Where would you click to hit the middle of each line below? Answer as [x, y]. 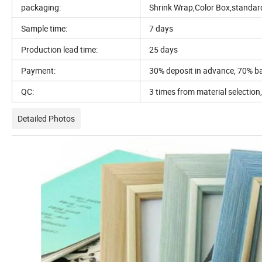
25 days [163, 50]
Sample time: [44, 29]
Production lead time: [59, 50]
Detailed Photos [46, 119]
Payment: [38, 71]
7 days [161, 29]
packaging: [41, 8]
